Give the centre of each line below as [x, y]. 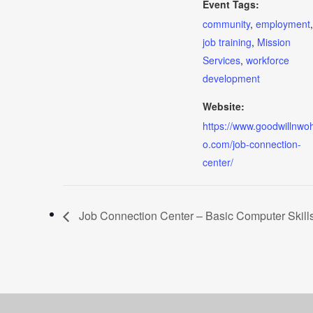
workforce [268, 60]
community [226, 24]
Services [221, 60]
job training [227, 42]
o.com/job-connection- [252, 144]
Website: [224, 106]
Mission [274, 42]
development [231, 78]
